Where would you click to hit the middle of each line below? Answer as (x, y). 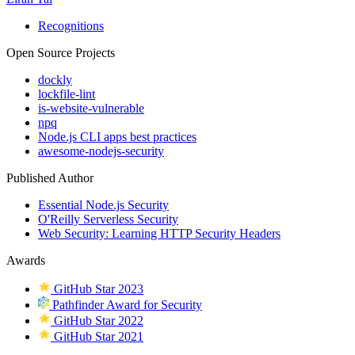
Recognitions (71, 26)
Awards (26, 261)
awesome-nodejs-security (101, 151)
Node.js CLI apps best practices (117, 137)
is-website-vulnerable (91, 109)
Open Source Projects (61, 53)
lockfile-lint (67, 94)
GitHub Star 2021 (97, 337)
